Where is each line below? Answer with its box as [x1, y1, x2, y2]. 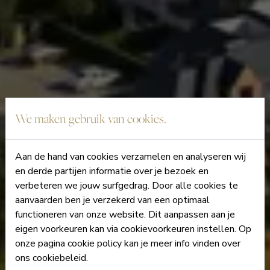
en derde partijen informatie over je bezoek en [15, 165, 209, 178]
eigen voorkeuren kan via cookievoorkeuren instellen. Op [15, 222, 251, 236]
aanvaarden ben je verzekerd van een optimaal [15, 193, 210, 207]
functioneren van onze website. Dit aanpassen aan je [15, 208, 235, 221]
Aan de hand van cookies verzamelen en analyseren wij [15, 150, 246, 163]
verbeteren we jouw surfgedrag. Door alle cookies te [15, 179, 238, 192]
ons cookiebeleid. [15, 251, 88, 265]
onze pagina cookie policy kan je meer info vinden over [15, 237, 240, 250]
